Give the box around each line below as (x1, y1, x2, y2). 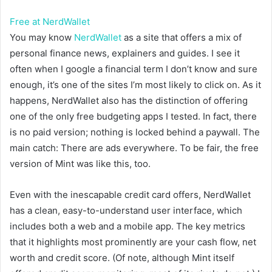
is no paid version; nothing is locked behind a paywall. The (10, 126, 260, 138)
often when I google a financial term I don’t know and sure (10, 63, 257, 75)
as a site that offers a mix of (121, 32, 242, 44)
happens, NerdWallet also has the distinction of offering (10, 95, 248, 107)
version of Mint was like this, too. (10, 158, 151, 170)
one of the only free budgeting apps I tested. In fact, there (10, 110, 257, 123)
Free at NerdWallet (10, 16, 90, 28)
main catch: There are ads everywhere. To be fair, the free (10, 142, 259, 154)
